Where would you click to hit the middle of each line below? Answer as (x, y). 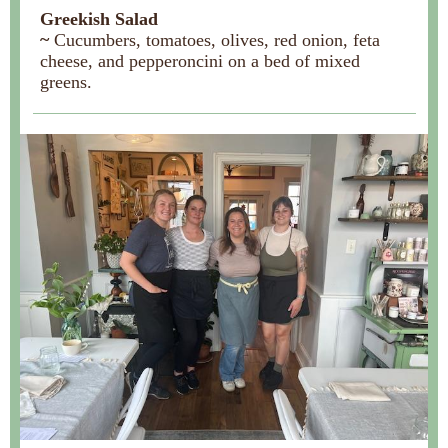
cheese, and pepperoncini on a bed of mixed (200, 61)
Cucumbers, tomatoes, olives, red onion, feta (217, 40)
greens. (66, 82)
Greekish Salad (99, 19)
